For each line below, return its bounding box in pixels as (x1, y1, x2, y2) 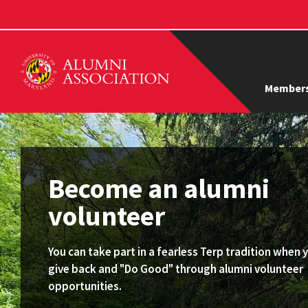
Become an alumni (48, 171, 269, 206)
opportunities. (48, 278, 122, 294)
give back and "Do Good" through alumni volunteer (48, 261, 303, 276)
